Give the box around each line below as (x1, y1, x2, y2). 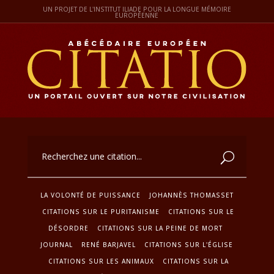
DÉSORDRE (48, 223, 89, 232)
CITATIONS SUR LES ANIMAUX (48, 256, 154, 265)
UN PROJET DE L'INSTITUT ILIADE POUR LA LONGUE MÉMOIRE (42, 5, 231, 13)
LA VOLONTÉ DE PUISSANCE (40, 190, 141, 199)
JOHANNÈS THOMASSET (149, 190, 234, 199)
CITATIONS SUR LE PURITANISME (42, 207, 160, 216)
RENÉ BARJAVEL (81, 240, 136, 249)
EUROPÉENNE (115, 11, 159, 20)
